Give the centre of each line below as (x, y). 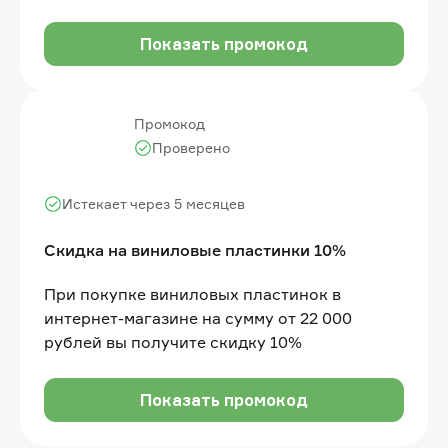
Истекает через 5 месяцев (153, 203)
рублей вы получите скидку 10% (173, 341)
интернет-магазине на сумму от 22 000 (198, 317)
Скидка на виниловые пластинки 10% (195, 249)
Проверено (191, 147)
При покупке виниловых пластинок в (192, 293)
